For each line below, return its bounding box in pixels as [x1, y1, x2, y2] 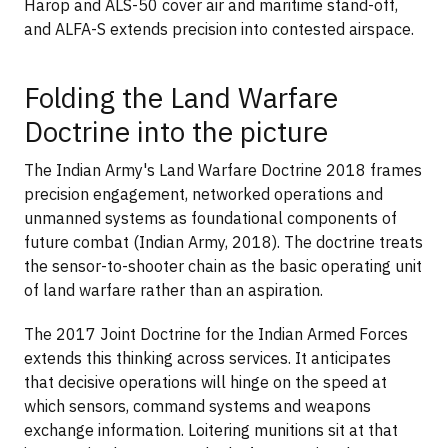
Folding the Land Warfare [24, 78, 338, 116]
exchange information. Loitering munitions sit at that [24, 420, 398, 441]
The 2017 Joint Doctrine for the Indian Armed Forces [24, 324, 408, 345]
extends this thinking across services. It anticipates [24, 348, 391, 369]
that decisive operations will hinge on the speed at [24, 372, 387, 393]
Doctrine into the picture [24, 112, 328, 150]
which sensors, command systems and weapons [24, 396, 371, 417]
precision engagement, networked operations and [24, 184, 383, 205]
